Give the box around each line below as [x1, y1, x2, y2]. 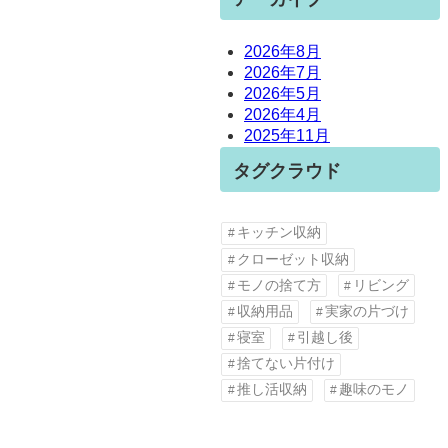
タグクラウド [232, 160, 341, 182]
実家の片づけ [325, 304, 410, 320]
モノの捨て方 [236, 277, 321, 293]
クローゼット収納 [236, 251, 349, 267]
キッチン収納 [236, 225, 321, 241]
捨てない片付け [236, 356, 335, 372]
